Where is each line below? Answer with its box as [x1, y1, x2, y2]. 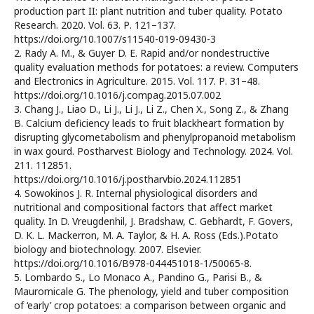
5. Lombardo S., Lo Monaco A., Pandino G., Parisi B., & [14, 271, 262, 285]
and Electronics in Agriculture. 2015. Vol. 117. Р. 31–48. [14, 74, 260, 88]
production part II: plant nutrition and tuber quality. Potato [14, 4, 282, 18]
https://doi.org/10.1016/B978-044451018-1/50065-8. [14, 257, 252, 271]
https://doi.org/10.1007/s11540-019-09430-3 [14, 32, 216, 46]
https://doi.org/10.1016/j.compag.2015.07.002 [14, 88, 221, 102]
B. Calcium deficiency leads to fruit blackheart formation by [14, 116, 284, 130]
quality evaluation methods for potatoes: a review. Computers [14, 60, 299, 74]
